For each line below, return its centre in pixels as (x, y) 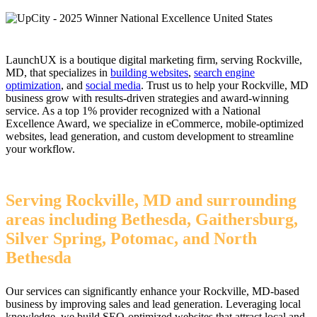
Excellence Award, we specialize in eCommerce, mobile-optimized (155, 123)
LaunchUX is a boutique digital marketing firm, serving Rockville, (154, 59)
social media (113, 85)
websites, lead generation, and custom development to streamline (150, 136)
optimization (33, 85)
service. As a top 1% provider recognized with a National (133, 110)
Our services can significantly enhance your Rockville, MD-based (152, 291)
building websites (149, 72)
